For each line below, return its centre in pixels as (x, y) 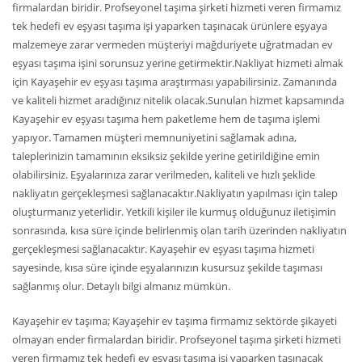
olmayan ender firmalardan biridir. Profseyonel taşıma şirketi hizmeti (177, 339)
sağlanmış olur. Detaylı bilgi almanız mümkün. (121, 286)
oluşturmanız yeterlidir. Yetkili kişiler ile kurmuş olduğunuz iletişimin (174, 212)
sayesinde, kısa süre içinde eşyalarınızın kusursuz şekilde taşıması (167, 267)
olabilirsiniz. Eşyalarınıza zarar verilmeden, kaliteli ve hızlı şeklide (164, 175)
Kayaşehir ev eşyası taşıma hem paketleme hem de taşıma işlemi (166, 119)
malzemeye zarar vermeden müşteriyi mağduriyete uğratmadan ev (173, 44)
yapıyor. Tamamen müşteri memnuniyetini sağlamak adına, (154, 137)
